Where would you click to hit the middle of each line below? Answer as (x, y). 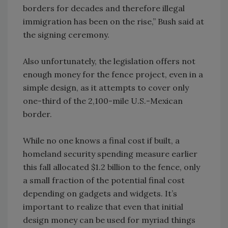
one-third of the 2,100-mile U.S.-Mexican (103, 101)
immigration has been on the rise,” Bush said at (113, 21)
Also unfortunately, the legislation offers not (109, 61)
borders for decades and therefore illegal (104, 8)
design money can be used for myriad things (109, 220)
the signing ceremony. (66, 34)
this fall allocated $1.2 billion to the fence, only (111, 167)
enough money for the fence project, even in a (113, 74)
